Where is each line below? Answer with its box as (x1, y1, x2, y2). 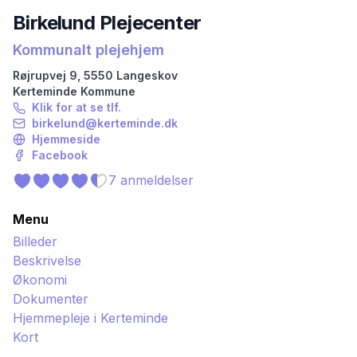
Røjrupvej (13, 69, 66, 82)
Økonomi (13, 272, 67, 288)
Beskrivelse (13, 253, 81, 269)
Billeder (13, 233, 57, 250)
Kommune (77, 84, 135, 98)
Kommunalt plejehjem (13, 41, 164, 58)
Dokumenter (13, 291, 88, 308)
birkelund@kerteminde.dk (32, 116, 178, 130)
